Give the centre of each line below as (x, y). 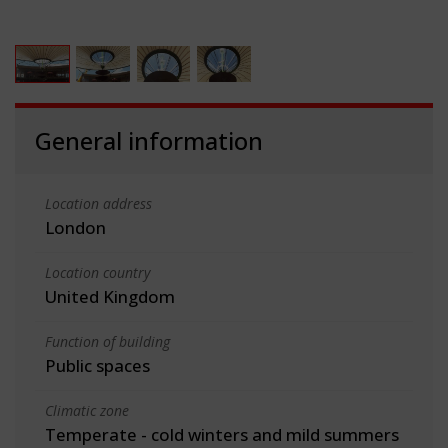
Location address (98, 203)
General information (149, 140)
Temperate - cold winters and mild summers (222, 434)
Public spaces (97, 365)
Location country (97, 272)
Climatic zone (87, 410)
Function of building (107, 341)
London (75, 227)
